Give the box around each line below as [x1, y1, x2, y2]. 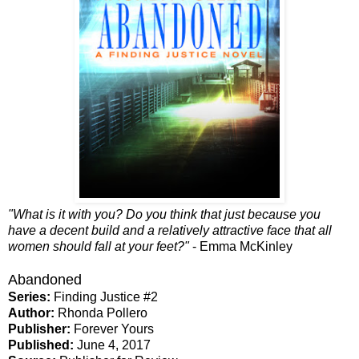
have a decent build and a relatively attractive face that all [8, 224, 332, 238]
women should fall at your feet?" [8, 240, 192, 254]
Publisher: [8, 322, 74, 337]
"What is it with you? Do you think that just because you [8, 208, 321, 222]
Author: [8, 306, 58, 321]
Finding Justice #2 [54, 290, 158, 305]
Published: [8, 338, 77, 353]
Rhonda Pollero [58, 306, 147, 321]
